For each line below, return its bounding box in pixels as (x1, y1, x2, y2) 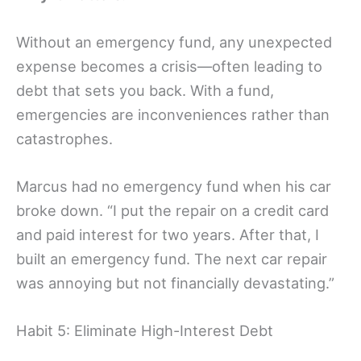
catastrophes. (16, 129, 113, 147)
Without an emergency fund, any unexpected (16, 32, 332, 51)
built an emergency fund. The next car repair (16, 249, 327, 268)
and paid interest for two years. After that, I (16, 225, 319, 243)
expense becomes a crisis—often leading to (16, 56, 322, 75)
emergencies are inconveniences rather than (16, 105, 330, 123)
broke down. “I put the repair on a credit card (16, 201, 329, 219)
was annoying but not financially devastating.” (16, 273, 334, 292)
